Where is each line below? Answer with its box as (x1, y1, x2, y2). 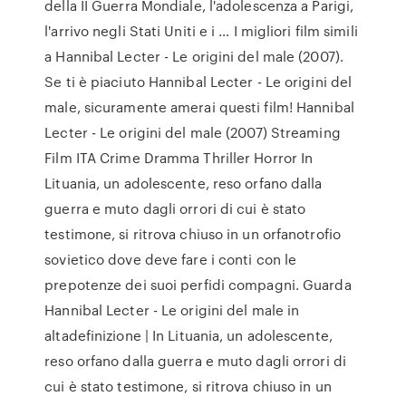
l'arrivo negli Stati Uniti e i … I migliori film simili (44, 21, 358, 41)
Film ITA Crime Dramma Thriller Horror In (44, 148, 314, 168)
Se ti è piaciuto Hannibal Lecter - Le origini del (44, 72, 353, 92)
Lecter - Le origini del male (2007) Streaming (44, 122, 341, 142)
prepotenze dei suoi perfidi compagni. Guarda (44, 275, 352, 295)
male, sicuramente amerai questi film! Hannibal (44, 97, 354, 117)
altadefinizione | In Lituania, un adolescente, (44, 325, 333, 345)
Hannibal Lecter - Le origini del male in (44, 300, 300, 320)
